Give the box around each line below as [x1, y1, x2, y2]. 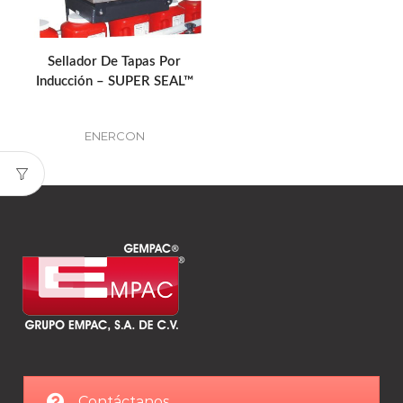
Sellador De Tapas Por [48, 55, 181, 69]
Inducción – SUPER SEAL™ [35, 75, 193, 89]
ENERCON [84, 129, 145, 144]
